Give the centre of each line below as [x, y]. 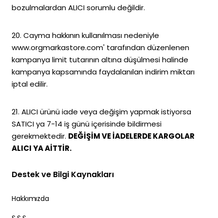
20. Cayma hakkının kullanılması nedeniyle [85, 35]
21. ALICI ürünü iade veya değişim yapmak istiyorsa [101, 112]
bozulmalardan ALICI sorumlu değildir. [78, 8]
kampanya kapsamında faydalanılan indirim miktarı [103, 72]
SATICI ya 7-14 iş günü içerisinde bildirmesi [87, 124]
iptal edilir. [30, 84]
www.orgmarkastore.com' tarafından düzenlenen [100, 47]
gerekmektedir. [40, 136]
